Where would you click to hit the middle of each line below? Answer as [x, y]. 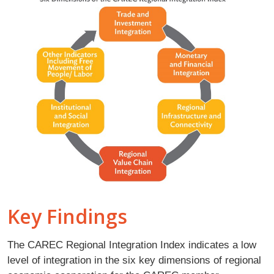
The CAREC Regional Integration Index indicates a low [132, 244]
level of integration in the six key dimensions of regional [134, 260]
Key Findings [67, 216]
